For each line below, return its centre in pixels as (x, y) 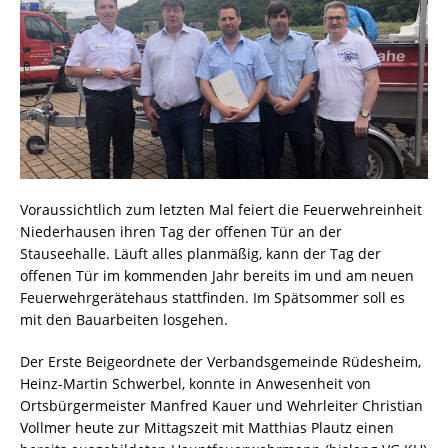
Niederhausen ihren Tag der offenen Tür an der (181, 232)
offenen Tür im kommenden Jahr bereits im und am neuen (217, 276)
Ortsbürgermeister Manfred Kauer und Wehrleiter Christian (221, 406)
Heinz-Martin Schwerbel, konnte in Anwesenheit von (195, 384)
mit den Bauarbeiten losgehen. (124, 320)
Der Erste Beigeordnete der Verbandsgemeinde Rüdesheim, (220, 362)
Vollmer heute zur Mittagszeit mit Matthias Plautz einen (207, 428)
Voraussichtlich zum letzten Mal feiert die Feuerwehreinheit (221, 210)
